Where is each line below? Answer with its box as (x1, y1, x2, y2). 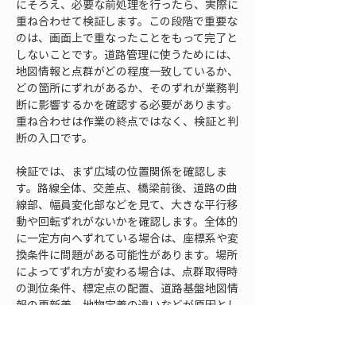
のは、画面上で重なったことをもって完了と (16, 29, 238, 45)
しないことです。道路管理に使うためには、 (16, 46, 238, 62)
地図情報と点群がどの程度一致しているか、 (16, 63, 238, 79)
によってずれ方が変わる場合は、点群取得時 (16, 263, 238, 279)
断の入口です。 (16, 130, 93, 145)
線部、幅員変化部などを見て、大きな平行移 (16, 196, 238, 212)
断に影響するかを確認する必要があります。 (16, 96, 238, 112)
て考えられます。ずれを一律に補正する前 (16, 313, 226, 329)
